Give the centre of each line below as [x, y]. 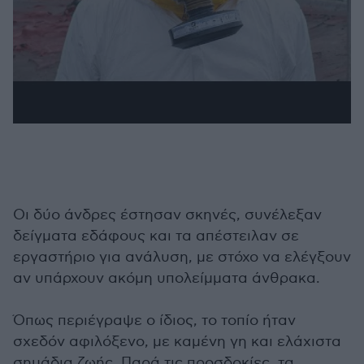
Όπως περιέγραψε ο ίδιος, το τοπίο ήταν [154, 321]
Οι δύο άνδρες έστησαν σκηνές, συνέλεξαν [167, 215]
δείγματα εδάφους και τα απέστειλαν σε [156, 236]
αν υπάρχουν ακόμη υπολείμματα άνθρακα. [167, 278]
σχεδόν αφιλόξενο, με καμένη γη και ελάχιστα [177, 342]
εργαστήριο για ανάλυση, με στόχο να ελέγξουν [182, 257]
